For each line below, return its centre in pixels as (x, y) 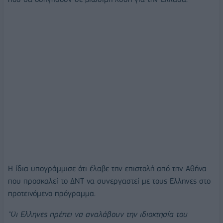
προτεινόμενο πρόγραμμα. (52, 194)
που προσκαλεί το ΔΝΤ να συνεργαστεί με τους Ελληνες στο (109, 181)
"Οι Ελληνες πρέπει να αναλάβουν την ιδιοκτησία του (98, 215)
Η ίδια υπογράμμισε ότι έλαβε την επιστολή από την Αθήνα (107, 169)
